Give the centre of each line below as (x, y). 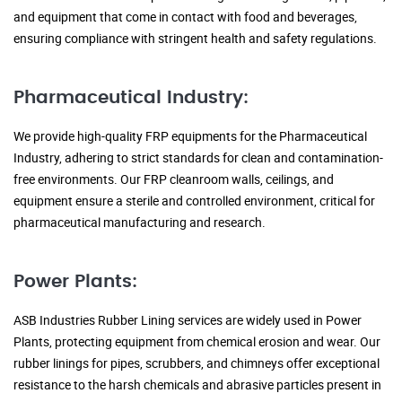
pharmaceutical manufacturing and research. (140, 223)
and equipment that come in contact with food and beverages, (185, 17)
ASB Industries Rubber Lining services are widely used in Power (188, 320)
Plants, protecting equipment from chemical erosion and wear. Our (197, 342)
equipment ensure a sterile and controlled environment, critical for (194, 201)
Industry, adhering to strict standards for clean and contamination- (198, 158)
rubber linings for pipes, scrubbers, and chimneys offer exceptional (197, 363)
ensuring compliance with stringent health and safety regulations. (195, 39)
